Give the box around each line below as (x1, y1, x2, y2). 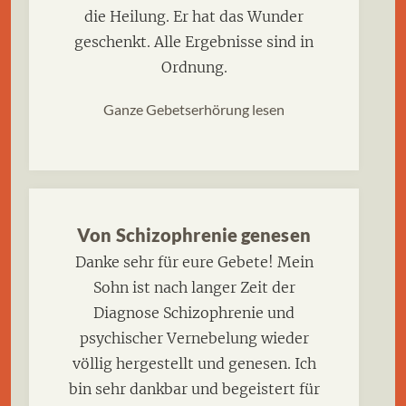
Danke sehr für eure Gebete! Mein (74, 253, 314, 272)
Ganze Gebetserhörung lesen (103, 101, 285, 119)
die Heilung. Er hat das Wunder (84, 7, 304, 26)
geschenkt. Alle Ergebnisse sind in (74, 33, 314, 52)
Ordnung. (160, 58, 227, 77)
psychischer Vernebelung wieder (79, 329, 309, 348)
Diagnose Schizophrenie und (93, 304, 295, 323)
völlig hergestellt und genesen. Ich (72, 354, 316, 373)
